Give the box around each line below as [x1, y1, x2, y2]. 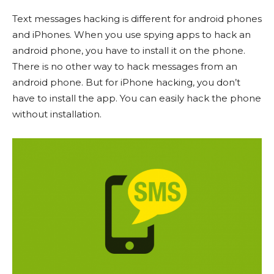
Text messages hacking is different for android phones [12, 13, 262, 25]
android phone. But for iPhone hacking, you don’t [12, 76, 240, 89]
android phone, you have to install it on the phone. [12, 45, 245, 57]
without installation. [12, 108, 102, 120]
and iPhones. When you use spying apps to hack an [12, 29, 251, 41]
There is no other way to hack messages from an [12, 61, 237, 73]
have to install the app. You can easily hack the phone [12, 92, 261, 105]
